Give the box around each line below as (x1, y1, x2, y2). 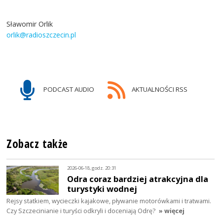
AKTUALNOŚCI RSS (130, 85, 187, 94)
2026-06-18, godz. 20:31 (67, 164, 117, 171)
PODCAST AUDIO (42, 85, 95, 94)
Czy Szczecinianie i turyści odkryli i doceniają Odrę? (6, 206, 156, 216)
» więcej (159, 206, 185, 216)
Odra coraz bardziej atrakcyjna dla (67, 173, 209, 184)
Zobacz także (6, 136, 68, 152)
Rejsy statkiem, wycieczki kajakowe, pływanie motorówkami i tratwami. (6, 196, 212, 206)
